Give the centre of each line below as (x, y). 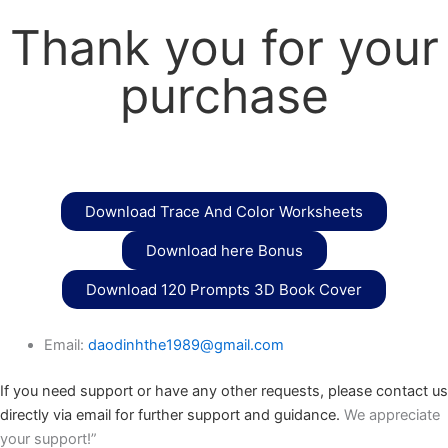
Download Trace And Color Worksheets (224, 211)
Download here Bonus (224, 250)
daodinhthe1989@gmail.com (185, 345)
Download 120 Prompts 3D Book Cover (224, 289)
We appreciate (390, 414)
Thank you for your (224, 47)
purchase (224, 95)
